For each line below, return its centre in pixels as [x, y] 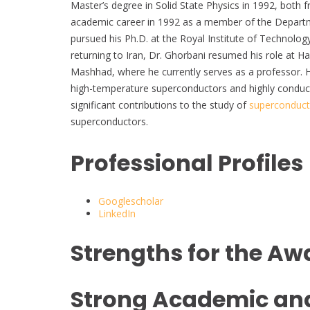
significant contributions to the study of [160, 105]
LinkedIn [117, 214]
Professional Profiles [187, 163]
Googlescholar [131, 201]
